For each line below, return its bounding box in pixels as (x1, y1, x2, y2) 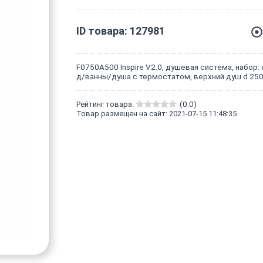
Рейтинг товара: (76, 99, 136, 109)
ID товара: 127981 (76, 25, 165, 38)
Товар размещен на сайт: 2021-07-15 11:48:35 (76, 109, 237, 118)
